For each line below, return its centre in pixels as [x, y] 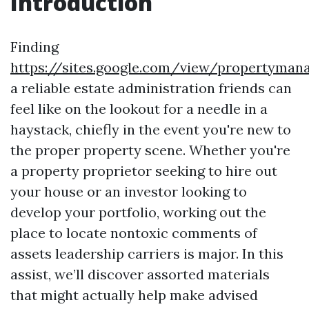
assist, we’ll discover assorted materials [140, 274]
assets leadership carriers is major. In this [147, 253]
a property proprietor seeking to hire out [144, 171]
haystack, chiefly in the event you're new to [151, 129]
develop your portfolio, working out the [138, 212]
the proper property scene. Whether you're [150, 150]
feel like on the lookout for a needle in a [139, 109]
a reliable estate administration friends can [151, 88]
